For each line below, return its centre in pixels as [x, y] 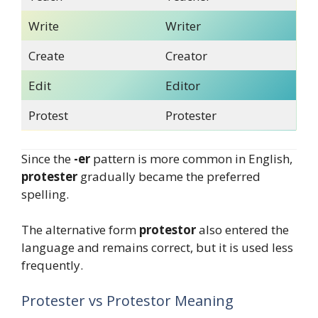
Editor [182, 86]
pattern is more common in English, [191, 158]
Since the [48, 158]
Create [46, 56]
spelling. [45, 194]
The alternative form [80, 230]
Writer [183, 26]
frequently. [52, 265]
